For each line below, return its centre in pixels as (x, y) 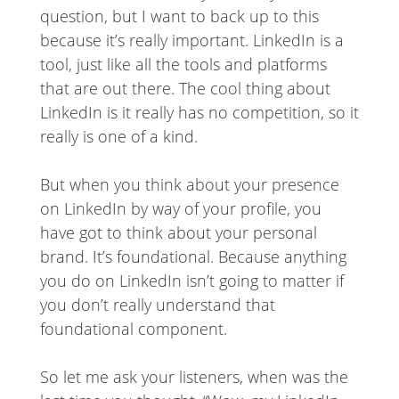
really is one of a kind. (118, 137)
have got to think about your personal (178, 233)
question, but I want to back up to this (179, 16)
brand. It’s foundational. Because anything (193, 257)
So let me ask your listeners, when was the (194, 377)
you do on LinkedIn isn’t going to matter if (191, 281)
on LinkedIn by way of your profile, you (180, 209)
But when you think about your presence (189, 185)
